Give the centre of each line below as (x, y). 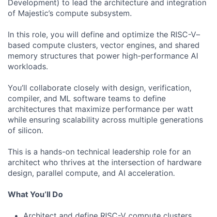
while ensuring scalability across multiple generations (105, 120)
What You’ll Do (35, 194)
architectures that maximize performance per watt (101, 109)
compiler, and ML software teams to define (87, 98)
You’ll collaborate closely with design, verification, (100, 88)
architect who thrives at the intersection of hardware (105, 162)
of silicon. (25, 130)
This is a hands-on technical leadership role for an (99, 152)
